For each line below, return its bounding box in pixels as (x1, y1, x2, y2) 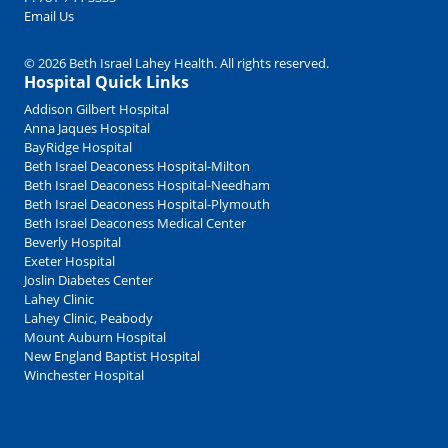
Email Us (24, 6, 74, 25)
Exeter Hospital (24, 251, 115, 270)
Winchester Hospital (24, 365, 144, 384)
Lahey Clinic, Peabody (24, 308, 153, 327)
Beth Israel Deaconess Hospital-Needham (24, 175, 270, 194)
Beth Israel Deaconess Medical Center (24, 213, 246, 232)
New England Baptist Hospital (24, 346, 200, 365)
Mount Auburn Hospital (24, 327, 166, 346)
